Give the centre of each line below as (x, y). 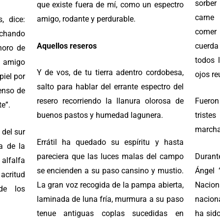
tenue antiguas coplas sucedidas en (110, 213)
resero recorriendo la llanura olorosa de (110, 101)
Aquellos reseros (67, 46)
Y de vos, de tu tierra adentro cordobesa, (110, 73)
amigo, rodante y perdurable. (86, 19)
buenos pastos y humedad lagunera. (100, 115)
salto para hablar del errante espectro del (110, 87)
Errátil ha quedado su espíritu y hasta (110, 142)
